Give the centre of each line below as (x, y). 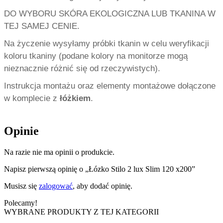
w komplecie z (31, 98)
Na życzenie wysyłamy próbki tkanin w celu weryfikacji (107, 44)
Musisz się (21, 186)
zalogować (56, 186)
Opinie (21, 131)
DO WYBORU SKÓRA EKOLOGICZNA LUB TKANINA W (110, 14)
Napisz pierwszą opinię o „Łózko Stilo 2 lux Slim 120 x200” (100, 169)
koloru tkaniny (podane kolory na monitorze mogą (96, 56)
